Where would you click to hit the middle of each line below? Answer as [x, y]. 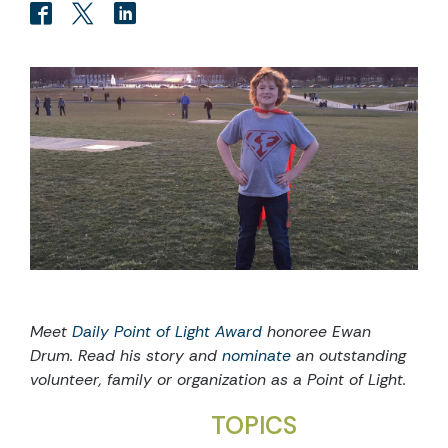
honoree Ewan [316, 331]
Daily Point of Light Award [167, 331]
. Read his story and [146, 355]
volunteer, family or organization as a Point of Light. [218, 379]
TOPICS [254, 425]
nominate [256, 355]
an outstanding [348, 355]
